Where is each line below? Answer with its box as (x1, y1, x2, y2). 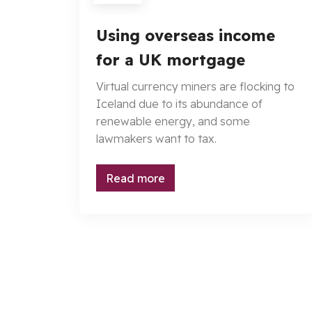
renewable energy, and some (96, 114, 250, 129)
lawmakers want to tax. (96, 132, 217, 146)
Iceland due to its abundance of (96, 97, 263, 111)
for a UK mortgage (96, 50, 245, 70)
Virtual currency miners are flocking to (96, 79, 295, 94)
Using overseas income (96, 26, 275, 46)
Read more (106, 171, 165, 185)
